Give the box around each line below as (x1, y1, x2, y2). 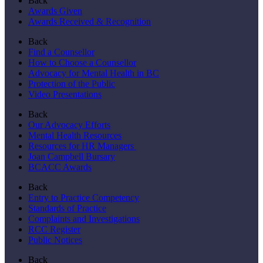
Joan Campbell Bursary (28, 151, 115, 161)
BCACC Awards (28, 161, 92, 172)
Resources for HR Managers (28, 140, 136, 151)
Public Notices (28, 234, 82, 245)
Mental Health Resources (28, 130, 122, 140)
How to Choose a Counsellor (28, 57, 136, 68)
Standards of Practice (28, 203, 106, 213)
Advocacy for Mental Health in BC (28, 68, 159, 78)
